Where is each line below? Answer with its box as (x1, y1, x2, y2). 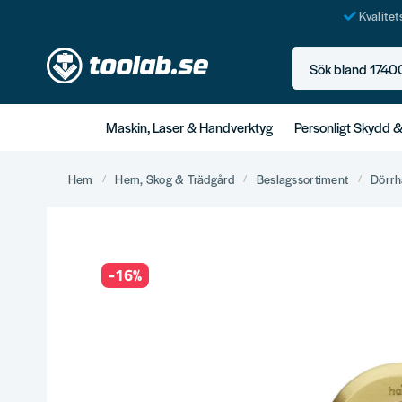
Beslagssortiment (256, 170, 349, 188)
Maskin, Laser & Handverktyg (106, 117, 273, 136)
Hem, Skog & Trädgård (115, 170, 234, 188)
